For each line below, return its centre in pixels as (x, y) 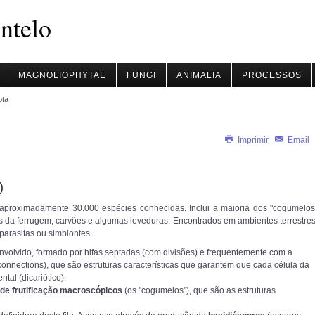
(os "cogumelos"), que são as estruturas (199, 290)
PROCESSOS (272, 75)
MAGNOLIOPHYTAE (62, 75)
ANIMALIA (199, 75)
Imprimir (253, 140)
